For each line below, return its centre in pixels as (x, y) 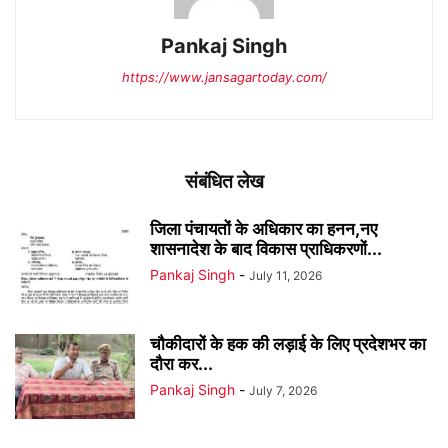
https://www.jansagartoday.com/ (224, 77)
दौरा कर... (181, 364)
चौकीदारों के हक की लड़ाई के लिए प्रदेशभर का (288, 344)
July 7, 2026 (283, 391)
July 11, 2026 (285, 276)
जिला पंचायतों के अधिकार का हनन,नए (263, 229)
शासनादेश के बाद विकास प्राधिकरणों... (266, 249)
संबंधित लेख (224, 182)
